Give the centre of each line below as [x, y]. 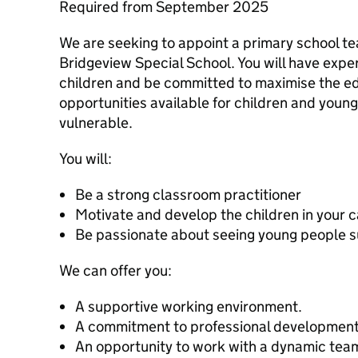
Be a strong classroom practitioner [188, 195]
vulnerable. [96, 123]
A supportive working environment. [189, 306]
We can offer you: [115, 270]
